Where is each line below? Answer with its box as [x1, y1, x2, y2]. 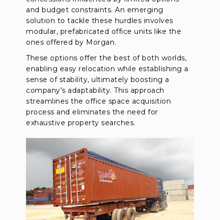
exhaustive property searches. [26, 118, 136, 127]
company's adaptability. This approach [26, 85, 165, 95]
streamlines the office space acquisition [26, 96, 171, 106]
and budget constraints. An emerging [26, 5, 164, 14]
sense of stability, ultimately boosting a [26, 75, 169, 84]
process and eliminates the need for [26, 107, 158, 116]
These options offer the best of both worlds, [26, 53, 187, 62]
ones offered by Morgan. [26, 37, 116, 47]
